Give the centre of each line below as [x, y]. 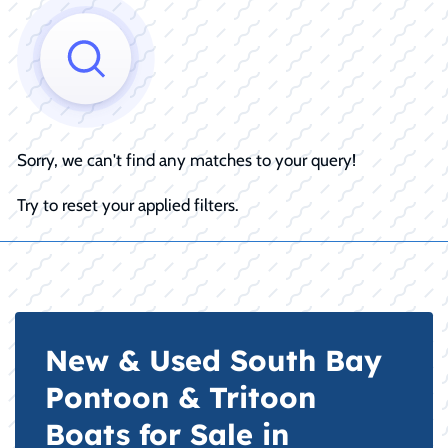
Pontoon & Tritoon [180, 396]
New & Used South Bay [213, 359]
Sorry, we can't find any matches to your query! [186, 159]
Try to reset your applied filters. [128, 204]
